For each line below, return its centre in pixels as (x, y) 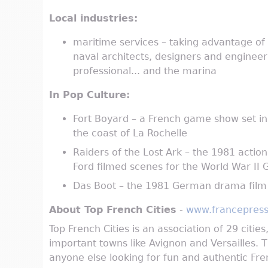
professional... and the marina (145, 71)
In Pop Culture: (89, 95)
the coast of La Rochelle (130, 133)
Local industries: (93, 19)
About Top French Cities (113, 210)
